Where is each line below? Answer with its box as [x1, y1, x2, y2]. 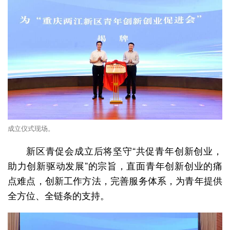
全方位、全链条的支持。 [8, 188, 109, 202]
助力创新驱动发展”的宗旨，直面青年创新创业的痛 [8, 158, 222, 172]
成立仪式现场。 [8, 124, 54, 132]
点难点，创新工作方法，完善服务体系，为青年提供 [8, 173, 222, 187]
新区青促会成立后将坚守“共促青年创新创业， [26, 143, 222, 157]
